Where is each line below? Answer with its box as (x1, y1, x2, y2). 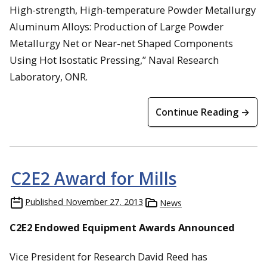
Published (25, 195, 63, 207)
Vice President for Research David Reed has (10, 249, 207, 263)
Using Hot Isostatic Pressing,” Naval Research (10, 52, 219, 67)
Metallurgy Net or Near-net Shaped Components (10, 36, 233, 50)
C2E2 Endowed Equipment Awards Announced (10, 220, 235, 234)
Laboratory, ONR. (10, 69, 88, 83)
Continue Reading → (156, 105, 250, 119)
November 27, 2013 (66, 195, 143, 207)
